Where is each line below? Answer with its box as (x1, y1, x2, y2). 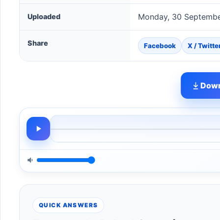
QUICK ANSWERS (39, 202, 98, 209)
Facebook (144, 41, 176, 50)
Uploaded (27, 12, 60, 21)
